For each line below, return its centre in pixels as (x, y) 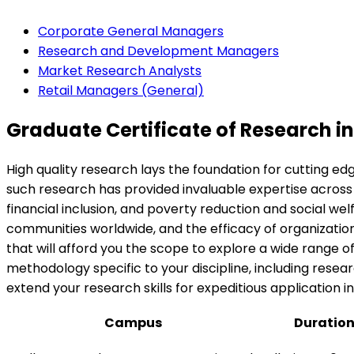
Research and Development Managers (158, 51)
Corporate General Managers (131, 31)
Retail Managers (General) (121, 90)
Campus (133, 322)
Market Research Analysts (120, 70)
